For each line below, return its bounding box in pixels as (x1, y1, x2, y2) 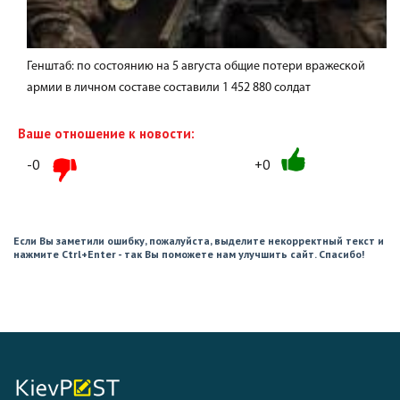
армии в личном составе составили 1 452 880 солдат (27, 81, 311, 95)
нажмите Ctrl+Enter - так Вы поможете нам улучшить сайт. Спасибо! (13, 247, 364, 261)
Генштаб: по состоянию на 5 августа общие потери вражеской (27, 60, 365, 73)
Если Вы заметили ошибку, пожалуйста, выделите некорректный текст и (13, 234, 384, 247)
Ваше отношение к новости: (18, 125, 195, 142)
